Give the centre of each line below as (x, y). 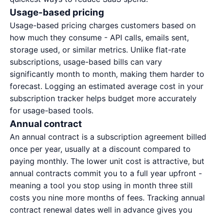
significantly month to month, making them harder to (107, 74)
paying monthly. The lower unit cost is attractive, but (107, 161)
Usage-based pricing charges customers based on (103, 25)
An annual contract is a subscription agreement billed (108, 137)
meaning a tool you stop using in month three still (101, 185)
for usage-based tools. (52, 110)
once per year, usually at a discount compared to (100, 149)
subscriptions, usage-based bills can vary (86, 62)
